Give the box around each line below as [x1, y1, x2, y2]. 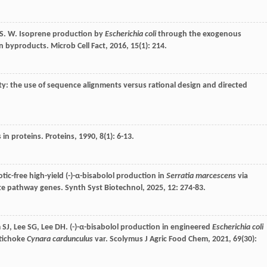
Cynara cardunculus [27, 235, 93, 244]
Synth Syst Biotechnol [65, 184, 142, 193]
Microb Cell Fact [51, 42, 105, 51]
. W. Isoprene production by [4, 30, 105, 39]
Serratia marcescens [166, 172, 236, 181]
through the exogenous [156, 30, 241, 39]
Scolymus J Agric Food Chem [110, 235, 208, 244]
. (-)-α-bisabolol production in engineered [66, 223, 212, 232]
